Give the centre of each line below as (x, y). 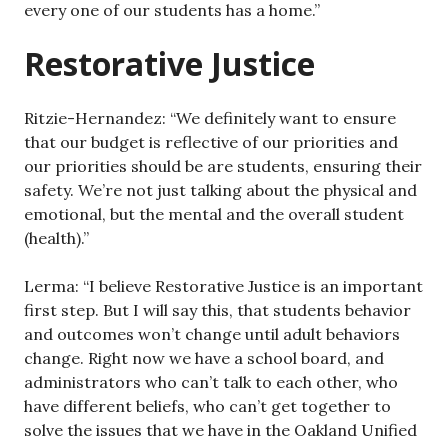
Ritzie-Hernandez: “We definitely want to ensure (210, 118)
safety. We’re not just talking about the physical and (220, 190)
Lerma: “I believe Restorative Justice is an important (223, 286)
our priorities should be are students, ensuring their (223, 166)
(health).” (56, 238)
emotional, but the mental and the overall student (214, 214)
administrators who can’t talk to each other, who (211, 382)
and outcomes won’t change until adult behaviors (212, 334)
